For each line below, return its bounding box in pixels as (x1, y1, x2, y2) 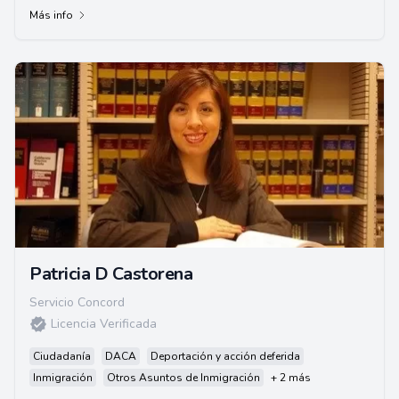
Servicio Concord (29, 294, 125, 311)
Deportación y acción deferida (151, 349, 300, 363)
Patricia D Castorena (29, 262, 192, 286)
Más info (29, 8, 73, 22)
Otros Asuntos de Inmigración (107, 370, 260, 385)
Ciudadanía (33, 349, 91, 363)
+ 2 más (271, 370, 311, 385)
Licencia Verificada (51, 315, 157, 332)
